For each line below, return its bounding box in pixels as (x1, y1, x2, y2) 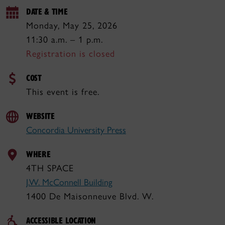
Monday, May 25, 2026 (26, 20, 118, 31)
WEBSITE (26, 110, 55, 122)
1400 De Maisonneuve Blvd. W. (26, 191, 154, 202)
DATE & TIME (26, 6, 68, 17)
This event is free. (26, 86, 99, 97)
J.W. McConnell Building (26, 177, 113, 188)
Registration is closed (26, 48, 115, 59)
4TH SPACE (26, 163, 74, 174)
